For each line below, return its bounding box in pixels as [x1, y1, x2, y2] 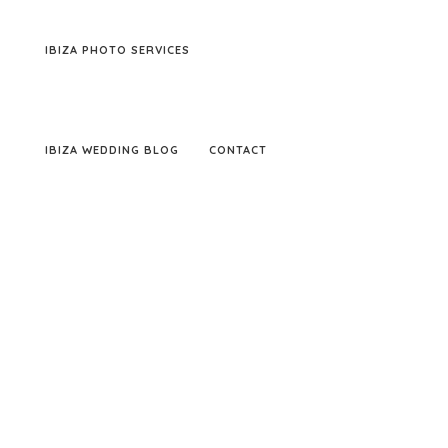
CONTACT [209, 143, 267, 157]
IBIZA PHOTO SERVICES [45, 43, 190, 57]
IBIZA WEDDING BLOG [45, 143, 179, 157]
